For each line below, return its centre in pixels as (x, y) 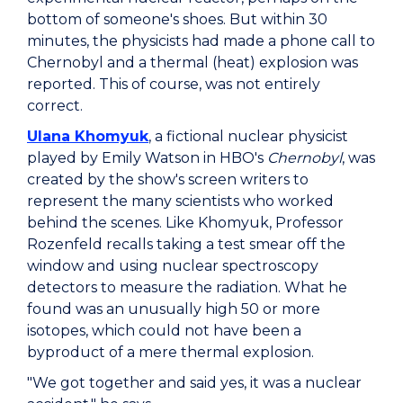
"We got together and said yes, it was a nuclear (194, 383)
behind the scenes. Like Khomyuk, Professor (185, 223)
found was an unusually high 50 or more (174, 309)
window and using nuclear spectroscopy (173, 266)
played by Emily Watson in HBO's (147, 158)
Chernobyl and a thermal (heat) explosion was (193, 63)
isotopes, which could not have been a (164, 331)
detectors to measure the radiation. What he (187, 288)
